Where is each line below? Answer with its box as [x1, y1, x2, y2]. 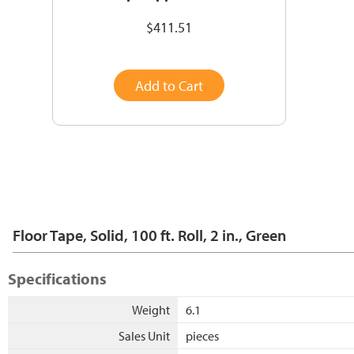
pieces [186, 327, 219, 344]
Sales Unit [119, 327, 170, 344]
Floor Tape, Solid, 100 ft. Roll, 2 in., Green [13, 224, 286, 245]
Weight [132, 301, 170, 318]
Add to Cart [134, 76, 203, 95]
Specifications [8, 268, 107, 288]
